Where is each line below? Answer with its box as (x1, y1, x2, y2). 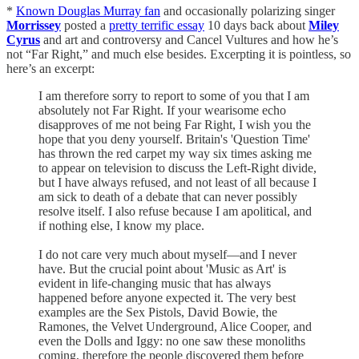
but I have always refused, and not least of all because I (38, 175, 317, 189)
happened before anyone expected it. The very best (38, 290, 296, 305)
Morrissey (6, 18, 61, 32)
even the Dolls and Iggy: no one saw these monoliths (38, 333, 305, 348)
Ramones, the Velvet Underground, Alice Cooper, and (38, 319, 312, 333)
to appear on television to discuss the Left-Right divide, (38, 160, 317, 175)
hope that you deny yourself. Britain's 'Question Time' (38, 131, 310, 146)
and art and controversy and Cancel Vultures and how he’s (40, 32, 338, 46)
